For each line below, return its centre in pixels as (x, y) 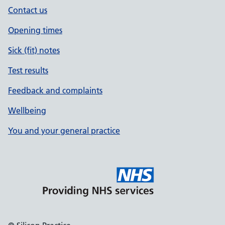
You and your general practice (64, 131)
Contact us (28, 10)
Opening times (35, 30)
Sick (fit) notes (34, 50)
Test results (28, 70)
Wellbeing (27, 110)
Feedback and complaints (55, 90)
